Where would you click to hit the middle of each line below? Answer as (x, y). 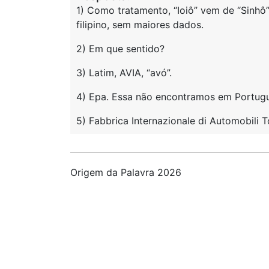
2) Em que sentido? (120, 49)
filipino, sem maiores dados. (140, 25)
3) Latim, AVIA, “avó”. (124, 73)
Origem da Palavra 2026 (126, 172)
